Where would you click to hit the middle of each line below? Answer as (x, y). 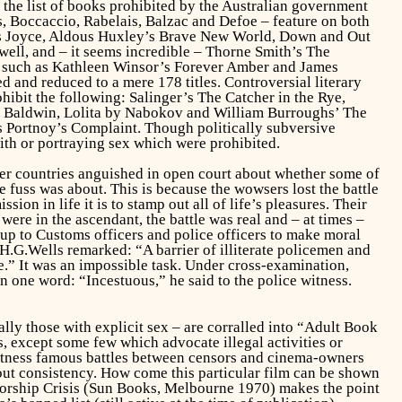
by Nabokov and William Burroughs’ (222, 112)
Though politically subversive (238, 127)
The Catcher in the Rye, (271, 97)
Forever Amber (221, 66)
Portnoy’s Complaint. (73, 127)
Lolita (82, 112)
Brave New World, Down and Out (264, 36)
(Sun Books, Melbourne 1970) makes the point (229, 388)
